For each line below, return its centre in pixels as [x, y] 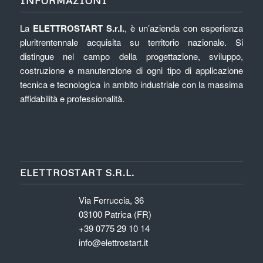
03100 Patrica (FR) [115, 214]
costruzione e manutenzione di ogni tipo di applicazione [131, 70]
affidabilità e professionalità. [72, 99]
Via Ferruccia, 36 [111, 200]
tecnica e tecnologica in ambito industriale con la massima [131, 85]
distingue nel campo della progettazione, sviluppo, [131, 56]
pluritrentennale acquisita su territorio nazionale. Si [131, 42]
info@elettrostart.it [113, 242]
